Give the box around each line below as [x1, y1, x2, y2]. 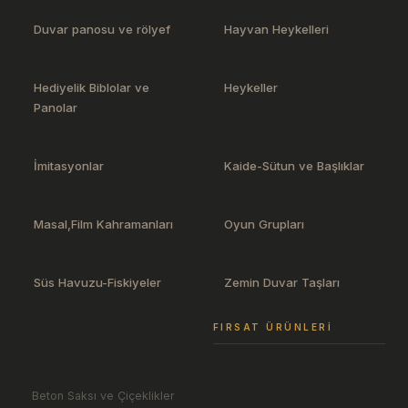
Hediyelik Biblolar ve [34, 80, 149, 95]
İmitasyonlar [34, 158, 104, 173]
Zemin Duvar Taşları [224, 275, 340, 290]
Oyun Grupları [224, 217, 304, 231]
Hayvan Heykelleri [224, 22, 329, 36]
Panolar [34, 100, 77, 115]
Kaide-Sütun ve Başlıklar [224, 158, 364, 173]
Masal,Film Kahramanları [34, 217, 173, 231]
